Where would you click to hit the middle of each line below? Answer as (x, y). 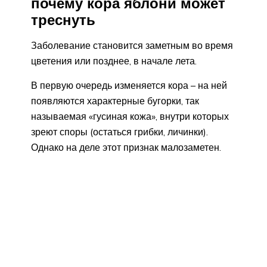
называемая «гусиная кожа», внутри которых (130, 117)
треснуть (63, 19)
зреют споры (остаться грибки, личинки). (119, 132)
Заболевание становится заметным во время (132, 46)
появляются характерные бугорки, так (115, 101)
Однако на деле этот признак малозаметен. (126, 148)
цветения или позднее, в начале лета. (114, 61)
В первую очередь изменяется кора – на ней (129, 86)
